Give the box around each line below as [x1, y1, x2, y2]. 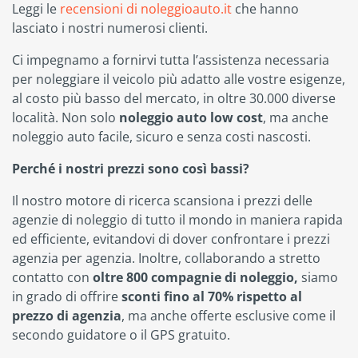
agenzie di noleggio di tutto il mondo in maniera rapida [12, 211, 343, 229]
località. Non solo [12, 109, 119, 127]
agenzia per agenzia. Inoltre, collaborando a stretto [12, 249, 320, 268]
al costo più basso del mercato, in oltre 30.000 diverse [12, 89, 336, 108]
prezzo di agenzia [12, 307, 121, 325]
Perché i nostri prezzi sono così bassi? [12, 160, 249, 178]
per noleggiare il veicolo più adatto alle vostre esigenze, [12, 70, 345, 89]
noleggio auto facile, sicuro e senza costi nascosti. [12, 128, 311, 146]
